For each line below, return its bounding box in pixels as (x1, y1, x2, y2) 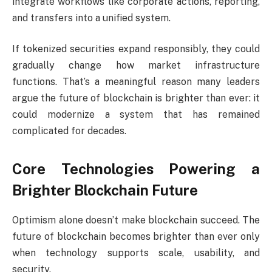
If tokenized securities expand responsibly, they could (12, 43, 260, 55)
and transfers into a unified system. (12, 12, 171, 24)
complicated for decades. (12, 125, 126, 137)
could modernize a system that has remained (12, 109, 260, 121)
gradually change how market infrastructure (12, 59, 260, 72)
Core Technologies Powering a (12, 160, 260, 178)
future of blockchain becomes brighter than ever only (12, 231, 260, 243)
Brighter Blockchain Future (12, 182, 198, 199)
